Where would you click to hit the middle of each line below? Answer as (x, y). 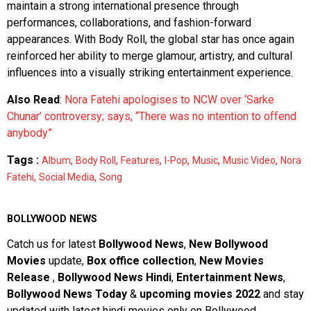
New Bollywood (228, 244)
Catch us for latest (53, 244)
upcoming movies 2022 (201, 294)
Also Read (33, 100)
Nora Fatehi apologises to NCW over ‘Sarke (169, 100)
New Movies (232, 261)
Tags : (23, 160)
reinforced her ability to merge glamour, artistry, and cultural (150, 56)
